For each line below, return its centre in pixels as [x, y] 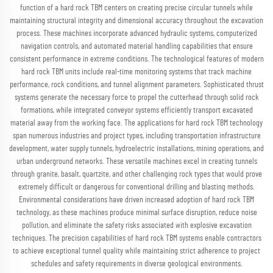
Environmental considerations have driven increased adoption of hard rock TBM [136, 200]
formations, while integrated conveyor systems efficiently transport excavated [136, 110]
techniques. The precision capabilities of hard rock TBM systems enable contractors [136, 238]
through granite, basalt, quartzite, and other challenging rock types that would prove [136, 174]
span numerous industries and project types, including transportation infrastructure [136, 136]
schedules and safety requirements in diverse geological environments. [136, 264]
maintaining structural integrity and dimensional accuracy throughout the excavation [136, 21]
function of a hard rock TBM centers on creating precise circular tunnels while [136, 8]
